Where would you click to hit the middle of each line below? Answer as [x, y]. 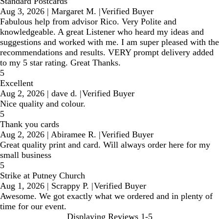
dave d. [64, 93]
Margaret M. [74, 11]
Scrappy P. [70, 186]
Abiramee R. [74, 134]
